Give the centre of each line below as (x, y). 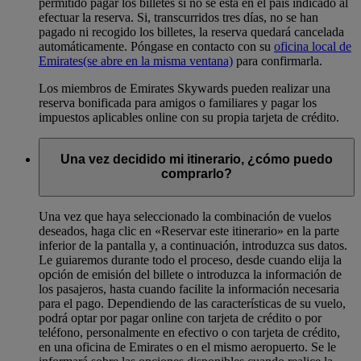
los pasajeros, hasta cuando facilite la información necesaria (189, 288)
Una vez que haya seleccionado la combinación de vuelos (185, 216)
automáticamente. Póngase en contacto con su (156, 46)
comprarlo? (197, 174)
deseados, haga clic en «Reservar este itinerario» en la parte (189, 230)
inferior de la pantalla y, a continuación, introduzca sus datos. (193, 245)
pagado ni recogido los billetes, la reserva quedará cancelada (191, 31)
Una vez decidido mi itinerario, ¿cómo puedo (197, 160)
